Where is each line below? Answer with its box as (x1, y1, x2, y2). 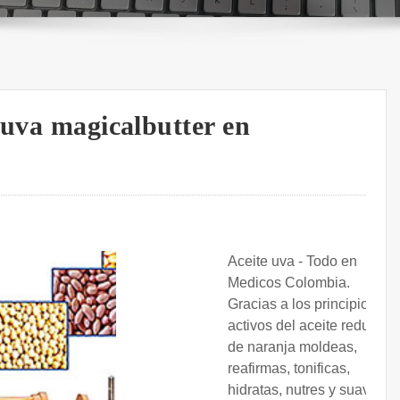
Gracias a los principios (228, 296, 376, 312)
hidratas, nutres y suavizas (228, 382, 396, 398)
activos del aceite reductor (228, 318, 393, 334)
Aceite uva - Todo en (228, 254, 357, 270)
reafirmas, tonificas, (228, 361, 350, 377)
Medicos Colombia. (228, 275, 350, 291)
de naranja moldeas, (228, 339, 357, 355)
